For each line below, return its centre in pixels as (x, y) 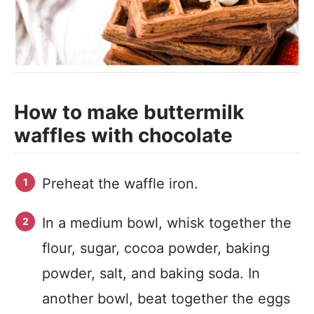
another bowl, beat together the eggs (166, 299)
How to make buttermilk (129, 112)
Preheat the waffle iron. (120, 184)
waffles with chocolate (123, 135)
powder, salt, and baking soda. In (151, 273)
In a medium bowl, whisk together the (167, 223)
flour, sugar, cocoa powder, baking (156, 248)
